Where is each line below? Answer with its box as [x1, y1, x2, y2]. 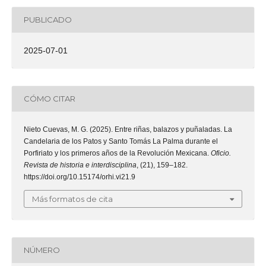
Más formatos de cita [32, 194, 113, 204]
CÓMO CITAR [24, 94, 75, 104]
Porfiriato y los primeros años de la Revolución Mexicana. [24, 148, 211, 157]
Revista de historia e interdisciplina [24, 160, 137, 169]
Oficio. [211, 148, 231, 157]
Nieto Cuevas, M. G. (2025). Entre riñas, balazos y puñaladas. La [24, 125, 232, 134]
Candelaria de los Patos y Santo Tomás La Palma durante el [24, 137, 218, 145]
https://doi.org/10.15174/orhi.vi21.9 [24, 172, 135, 181]
